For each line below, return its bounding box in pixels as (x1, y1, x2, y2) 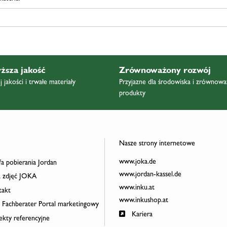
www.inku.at (119, 184, 155, 192)
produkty (119, 90, 145, 97)
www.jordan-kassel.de (119, 171, 181, 179)
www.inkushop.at (119, 197, 168, 205)
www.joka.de (119, 158, 156, 166)
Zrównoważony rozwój (119, 66, 211, 76)
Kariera (129, 211, 153, 218)
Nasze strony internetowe (119, 140, 195, 147)
